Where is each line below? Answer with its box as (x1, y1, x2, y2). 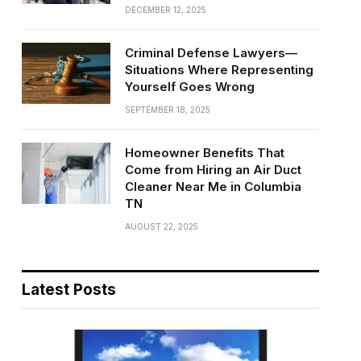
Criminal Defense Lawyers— (124, 45, 297, 60)
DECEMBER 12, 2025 (124, 5, 206, 15)
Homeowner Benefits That (124, 145, 284, 160)
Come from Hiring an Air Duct (124, 162, 301, 177)
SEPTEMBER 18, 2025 (124, 105, 210, 114)
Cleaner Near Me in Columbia (124, 179, 301, 194)
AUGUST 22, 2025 (124, 222, 198, 231)
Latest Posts (21, 280, 116, 299)
